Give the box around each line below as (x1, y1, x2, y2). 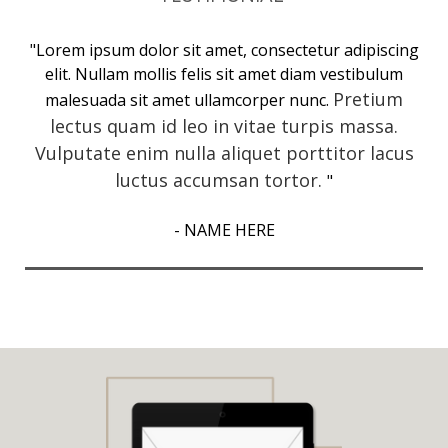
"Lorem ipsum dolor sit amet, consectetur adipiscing (29, 38, 419, 61)
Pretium (333, 86, 403, 111)
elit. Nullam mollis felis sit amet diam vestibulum (45, 62, 403, 85)
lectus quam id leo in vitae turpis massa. (50, 113, 398, 138)
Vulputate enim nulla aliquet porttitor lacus (34, 140, 414, 165)
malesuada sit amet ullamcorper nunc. (45, 88, 333, 111)
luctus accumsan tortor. (115, 167, 327, 192)
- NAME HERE (173, 218, 275, 241)
